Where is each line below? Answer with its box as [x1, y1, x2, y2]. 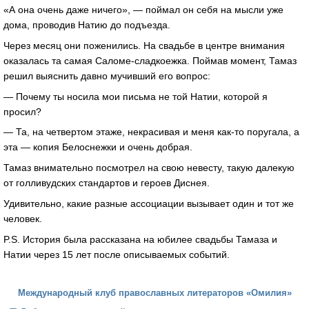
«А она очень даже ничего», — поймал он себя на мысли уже [3, 4, 283, 16]
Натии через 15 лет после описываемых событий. [3, 248, 230, 260]
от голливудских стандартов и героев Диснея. [3, 177, 210, 189]
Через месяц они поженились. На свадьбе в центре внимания [3, 39, 285, 51]
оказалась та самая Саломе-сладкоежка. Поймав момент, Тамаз [3, 54, 297, 66]
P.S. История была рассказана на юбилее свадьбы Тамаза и [3, 233, 277, 245]
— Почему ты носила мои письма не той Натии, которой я [3, 90, 268, 102]
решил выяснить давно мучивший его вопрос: [3, 70, 210, 81]
